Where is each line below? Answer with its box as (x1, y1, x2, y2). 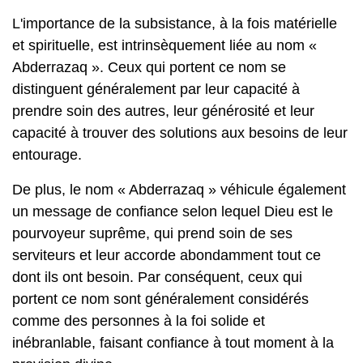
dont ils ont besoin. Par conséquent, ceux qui (12, 269, 302, 285)
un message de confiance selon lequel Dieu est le (12, 203, 333, 220)
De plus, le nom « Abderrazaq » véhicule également (12, 181, 346, 198)
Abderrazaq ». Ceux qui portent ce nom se (12, 59, 286, 75)
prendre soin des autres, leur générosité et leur (12, 103, 314, 119)
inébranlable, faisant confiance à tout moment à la (12, 335, 334, 351)
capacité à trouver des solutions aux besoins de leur (12, 125, 348, 141)
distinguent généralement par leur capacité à (12, 81, 300, 97)
